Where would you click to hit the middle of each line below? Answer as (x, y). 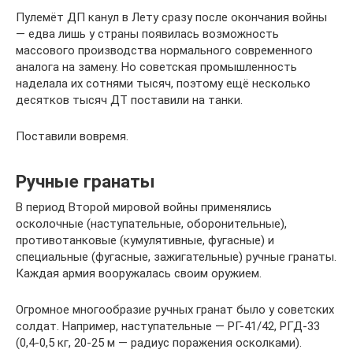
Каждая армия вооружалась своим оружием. (139, 273)
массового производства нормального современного (164, 50)
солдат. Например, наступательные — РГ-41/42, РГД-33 (168, 326)
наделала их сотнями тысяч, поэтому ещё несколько (163, 84)
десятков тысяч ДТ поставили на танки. (129, 100)
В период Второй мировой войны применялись (144, 207)
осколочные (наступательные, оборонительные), (151, 224)
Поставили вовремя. (72, 136)
